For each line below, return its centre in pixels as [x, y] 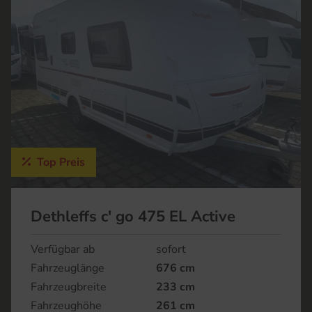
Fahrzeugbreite [69, 287]
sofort [171, 250]
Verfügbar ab [63, 250]
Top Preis [60, 163]
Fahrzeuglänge [68, 268]
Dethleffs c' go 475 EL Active [133, 217]
